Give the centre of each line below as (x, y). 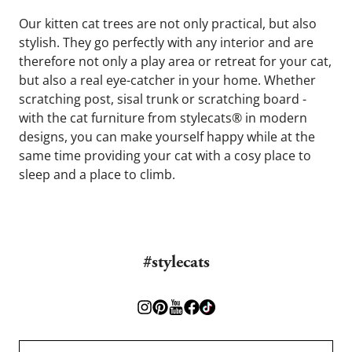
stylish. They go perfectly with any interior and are (166, 42)
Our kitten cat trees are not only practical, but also (168, 24)
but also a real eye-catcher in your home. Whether (167, 80)
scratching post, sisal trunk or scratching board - (163, 99)
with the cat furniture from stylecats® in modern (163, 118)
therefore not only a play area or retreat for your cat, (175, 61)
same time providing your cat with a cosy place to (165, 156)
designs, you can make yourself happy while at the (167, 137)
